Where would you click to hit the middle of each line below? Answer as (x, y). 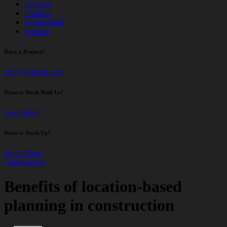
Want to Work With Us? (34, 92)
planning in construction (89, 205)
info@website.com (34, 71)
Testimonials (44, 22)
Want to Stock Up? (27, 133)
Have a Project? (24, 51)
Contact (37, 31)
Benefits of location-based (93, 187)
